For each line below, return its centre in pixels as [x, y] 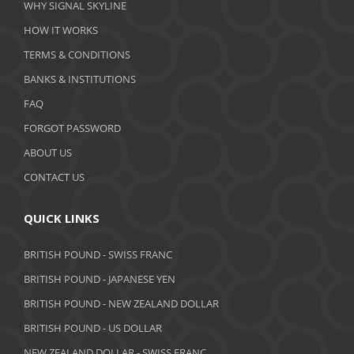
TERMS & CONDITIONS [77, 54]
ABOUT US [48, 152]
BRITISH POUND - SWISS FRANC [98, 254]
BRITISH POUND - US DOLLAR [93, 328]
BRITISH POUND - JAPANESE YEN [100, 279]
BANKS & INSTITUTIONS [80, 79]
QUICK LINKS [62, 218]
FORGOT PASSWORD [72, 128]
